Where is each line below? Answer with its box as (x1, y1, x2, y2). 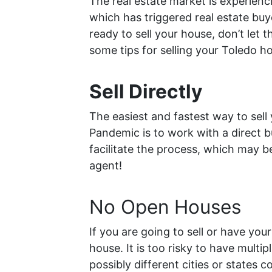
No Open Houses (89, 194, 241, 219)
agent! (89, 158, 122, 172)
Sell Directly (89, 79, 202, 103)
